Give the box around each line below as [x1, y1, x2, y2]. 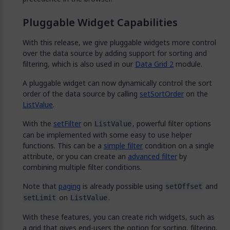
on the [184, 88, 208, 99]
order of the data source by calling [23, 88, 140, 99]
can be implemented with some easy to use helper [23, 129, 192, 140]
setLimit [23, 194, 56, 202]
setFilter [53, 118, 81, 129]
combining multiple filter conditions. [23, 162, 142, 172]
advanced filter [128, 151, 177, 162]
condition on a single [143, 140, 214, 151]
